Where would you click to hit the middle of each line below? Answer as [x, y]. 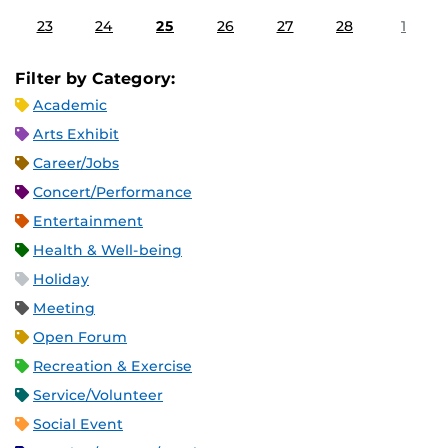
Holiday [61, 279]
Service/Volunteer [98, 395]
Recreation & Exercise [112, 366]
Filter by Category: [95, 79]
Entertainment [88, 221]
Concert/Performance [112, 192]
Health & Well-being [107, 250]
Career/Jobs [76, 163]
